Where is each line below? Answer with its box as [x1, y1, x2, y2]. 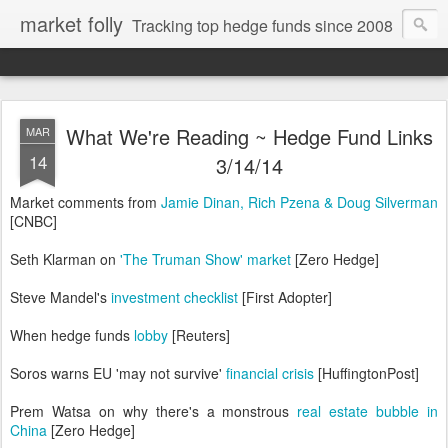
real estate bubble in [297, 401, 439, 421]
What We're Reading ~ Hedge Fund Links [65, 122, 433, 151]
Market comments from [10, 192, 161, 212]
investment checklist [111, 287, 238, 307]
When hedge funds [10, 325, 134, 345]
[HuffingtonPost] [314, 363, 419, 383]
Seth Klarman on [10, 249, 120, 269]
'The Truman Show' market [120, 249, 291, 269]
